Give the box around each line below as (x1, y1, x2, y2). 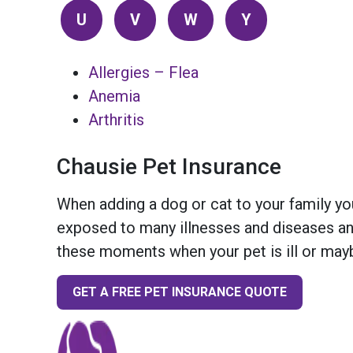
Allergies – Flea (88, 63, 199, 83)
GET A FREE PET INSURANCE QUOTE (72, 284, 287, 299)
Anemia (88, 87, 140, 106)
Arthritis (88, 110, 144, 130)
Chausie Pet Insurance (57, 154, 281, 180)
